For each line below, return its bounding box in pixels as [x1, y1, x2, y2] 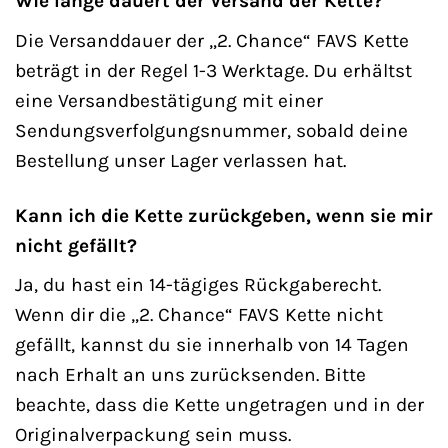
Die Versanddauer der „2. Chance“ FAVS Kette [15, 28, 409, 52]
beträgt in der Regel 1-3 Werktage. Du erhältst [15, 58, 412, 82]
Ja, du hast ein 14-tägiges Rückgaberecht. [15, 273, 381, 297]
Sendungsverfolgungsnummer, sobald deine [15, 118, 408, 142]
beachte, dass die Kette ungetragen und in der [15, 393, 424, 417]
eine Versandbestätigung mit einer [15, 88, 323, 112]
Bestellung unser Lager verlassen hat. [15, 148, 346, 172]
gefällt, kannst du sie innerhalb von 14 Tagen [15, 333, 409, 357]
